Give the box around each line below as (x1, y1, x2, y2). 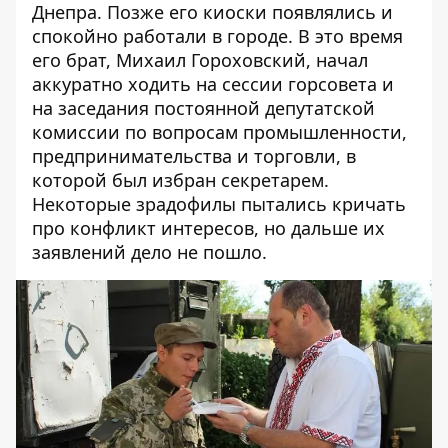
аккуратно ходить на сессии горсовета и (32, 72, 394, 97)
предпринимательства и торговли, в (32, 144, 356, 169)
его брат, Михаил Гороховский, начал (32, 48, 368, 73)
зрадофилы (131, 192, 236, 217)
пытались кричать (236, 192, 406, 217)
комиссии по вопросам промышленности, (32, 120, 407, 145)
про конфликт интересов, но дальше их (32, 216, 385, 241)
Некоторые (32, 192, 131, 217)
